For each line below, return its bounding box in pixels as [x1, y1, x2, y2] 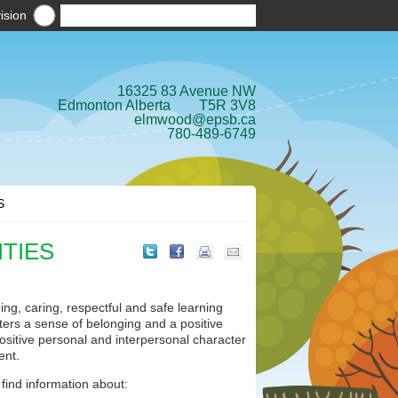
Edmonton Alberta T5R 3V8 [58, 98, 256, 113]
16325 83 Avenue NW [117, 84, 256, 99]
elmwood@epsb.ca [134, 112, 256, 127]
